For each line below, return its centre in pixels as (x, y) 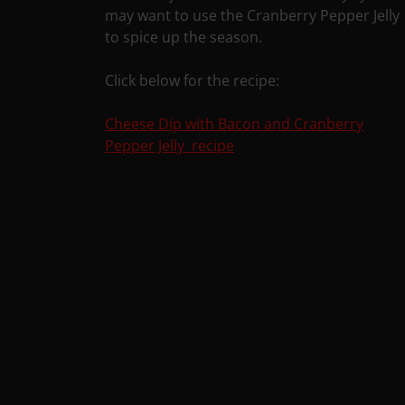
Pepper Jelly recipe (170, 146)
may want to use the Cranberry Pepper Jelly (253, 16)
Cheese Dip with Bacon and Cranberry (235, 124)
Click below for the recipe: (193, 81)
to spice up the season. (184, 38)
